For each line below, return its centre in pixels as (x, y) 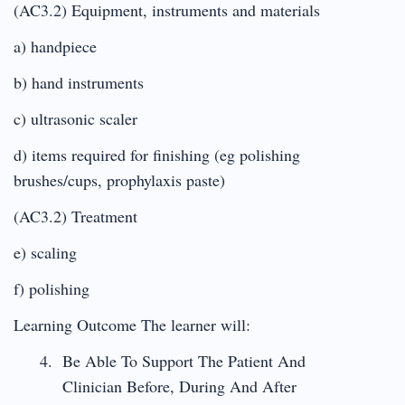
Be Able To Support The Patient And (184, 360)
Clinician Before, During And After (179, 386)
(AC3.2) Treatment (75, 216)
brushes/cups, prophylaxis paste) (119, 179)
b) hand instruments (79, 82)
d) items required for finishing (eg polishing (157, 154)
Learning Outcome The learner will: (132, 324)
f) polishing (52, 288)
